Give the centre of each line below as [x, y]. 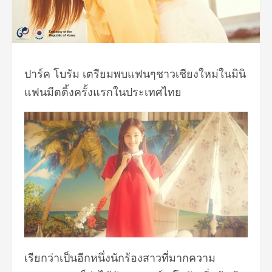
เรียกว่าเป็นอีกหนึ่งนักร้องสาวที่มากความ [120, 257]
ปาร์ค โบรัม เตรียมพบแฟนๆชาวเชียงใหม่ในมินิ [135, 73]
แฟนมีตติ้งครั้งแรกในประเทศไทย [103, 91]
